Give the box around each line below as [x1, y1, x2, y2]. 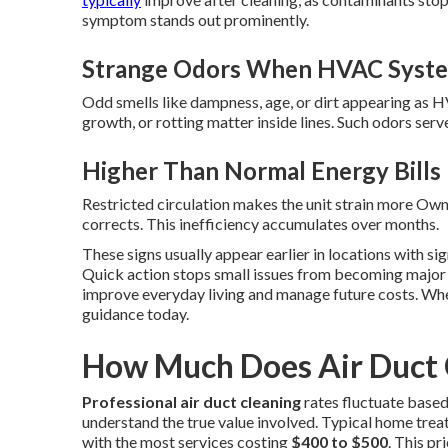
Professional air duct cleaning [82, 391, 301, 411]
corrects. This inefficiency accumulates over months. [82, 213, 439, 233]
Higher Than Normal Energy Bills [82, 155, 441, 185]
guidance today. [82, 303, 189, 323]
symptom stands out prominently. [82, 9, 309, 29]
